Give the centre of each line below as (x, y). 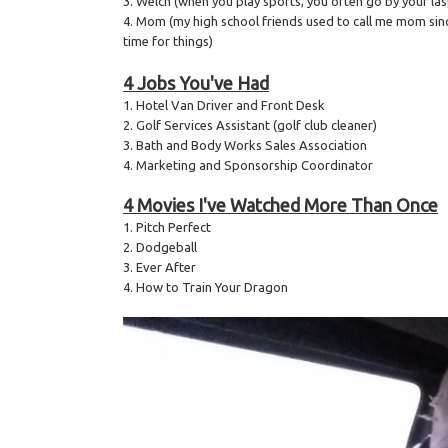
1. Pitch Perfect (167, 227)
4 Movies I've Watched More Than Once (281, 205)
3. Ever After (160, 267)
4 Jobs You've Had (196, 83)
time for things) (168, 41)
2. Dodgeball (160, 247)
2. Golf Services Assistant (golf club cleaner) (250, 125)
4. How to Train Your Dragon (206, 287)
